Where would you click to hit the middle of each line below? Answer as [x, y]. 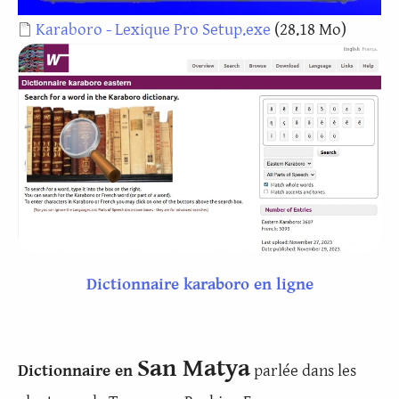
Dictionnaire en [77, 370]
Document [55, 28]
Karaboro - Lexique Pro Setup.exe [153, 29]
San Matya [194, 368]
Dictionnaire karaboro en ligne [199, 284]
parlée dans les [303, 370]
